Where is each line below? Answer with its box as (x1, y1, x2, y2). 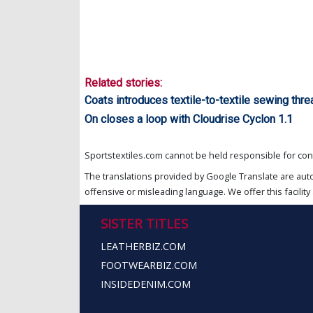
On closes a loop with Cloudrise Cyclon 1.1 (85, 112, 293, 126)
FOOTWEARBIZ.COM (101, 258, 197, 272)
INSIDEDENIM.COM (101, 277, 191, 291)
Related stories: (85, 76, 162, 90)
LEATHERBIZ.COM (101, 239, 186, 253)
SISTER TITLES (101, 214, 188, 232)
